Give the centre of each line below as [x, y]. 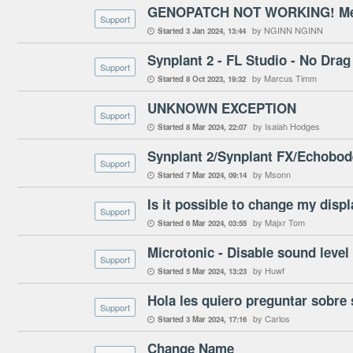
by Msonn [272, 174]
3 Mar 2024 [205, 319]
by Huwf [269, 270]
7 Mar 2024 [205, 175]
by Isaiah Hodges [286, 126]
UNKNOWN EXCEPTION [222, 108]
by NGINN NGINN [288, 30]
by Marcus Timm [284, 78]
